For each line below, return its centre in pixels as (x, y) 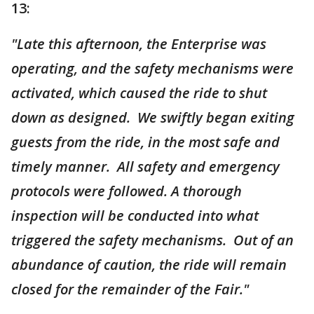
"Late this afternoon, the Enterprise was (139, 44)
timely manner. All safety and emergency (145, 166)
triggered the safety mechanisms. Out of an (152, 240)
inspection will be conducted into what (135, 216)
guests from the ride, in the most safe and (145, 142)
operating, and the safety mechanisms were (152, 68)
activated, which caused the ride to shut (139, 93)
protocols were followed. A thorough (127, 191)
